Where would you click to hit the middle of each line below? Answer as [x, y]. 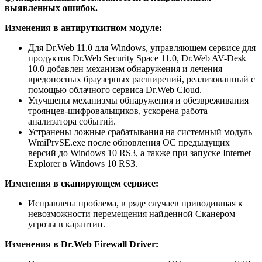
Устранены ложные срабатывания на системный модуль [140, 132]
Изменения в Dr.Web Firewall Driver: [82, 244]
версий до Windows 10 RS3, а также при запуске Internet [139, 153]
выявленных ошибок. [51, 8]
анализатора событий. [72, 121]
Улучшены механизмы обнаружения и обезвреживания [138, 100]
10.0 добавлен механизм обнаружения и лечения [125, 68]
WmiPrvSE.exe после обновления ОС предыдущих [129, 142]
